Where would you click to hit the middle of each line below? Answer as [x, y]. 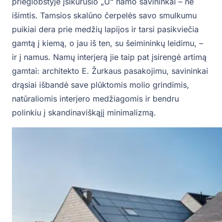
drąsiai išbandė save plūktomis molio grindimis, [101, 84]
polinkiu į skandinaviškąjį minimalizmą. [84, 112]
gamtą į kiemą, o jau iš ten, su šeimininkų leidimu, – [108, 43]
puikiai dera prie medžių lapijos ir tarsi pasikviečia [105, 29]
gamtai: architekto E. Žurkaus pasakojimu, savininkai [110, 71]
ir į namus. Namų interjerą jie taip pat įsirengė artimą [109, 57]
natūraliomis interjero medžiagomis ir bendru [95, 98]
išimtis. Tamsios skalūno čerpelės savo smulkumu [104, 15]
